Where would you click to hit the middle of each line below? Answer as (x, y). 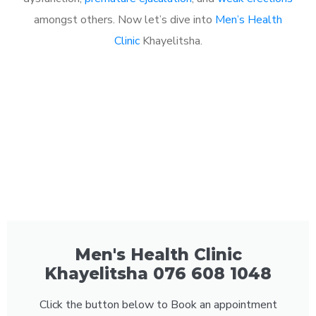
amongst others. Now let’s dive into (124, 19)
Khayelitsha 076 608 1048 (158, 273)
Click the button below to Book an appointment (158, 304)
